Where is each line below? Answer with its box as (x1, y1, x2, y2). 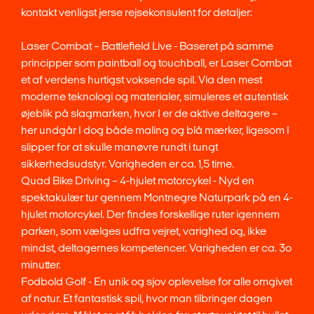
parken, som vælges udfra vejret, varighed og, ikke (21, 225, 266, 237)
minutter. (21, 259, 61, 271)
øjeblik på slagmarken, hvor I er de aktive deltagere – (21, 107, 278, 119)
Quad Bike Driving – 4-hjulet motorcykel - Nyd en (21, 175, 254, 186)
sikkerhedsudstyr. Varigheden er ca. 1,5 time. (21, 158, 234, 170)
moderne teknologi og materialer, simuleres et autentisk (21, 90, 289, 102)
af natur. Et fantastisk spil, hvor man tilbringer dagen (21, 292, 273, 304)
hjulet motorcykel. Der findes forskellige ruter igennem (21, 208, 280, 220)
